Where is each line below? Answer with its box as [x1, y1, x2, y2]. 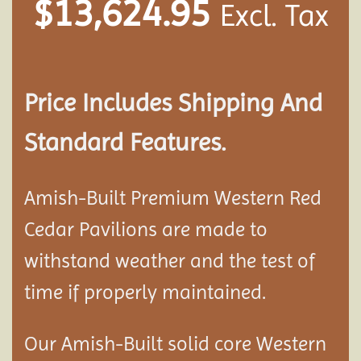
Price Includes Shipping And [24, 88, 322, 117]
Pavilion [79, 217, 148, 241]
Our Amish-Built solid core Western [24, 331, 326, 355]
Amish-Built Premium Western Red [24, 185, 322, 210]
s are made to [148, 217, 268, 241]
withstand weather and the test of [24, 248, 315, 272]
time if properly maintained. [24, 280, 266, 304]
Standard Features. [24, 127, 226, 156]
